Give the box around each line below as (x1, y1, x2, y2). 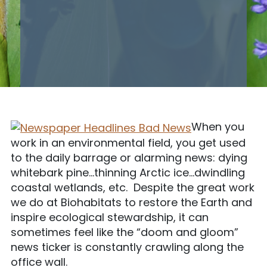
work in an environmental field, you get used (11, 135, 246, 150)
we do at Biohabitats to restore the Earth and (11, 194, 252, 210)
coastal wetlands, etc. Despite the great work (11, 179, 254, 195)
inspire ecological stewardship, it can (11, 209, 209, 225)
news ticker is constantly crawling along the (11, 239, 244, 254)
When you (191, 119, 244, 134)
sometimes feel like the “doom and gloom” (11, 224, 238, 240)
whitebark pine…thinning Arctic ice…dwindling (11, 164, 245, 180)
